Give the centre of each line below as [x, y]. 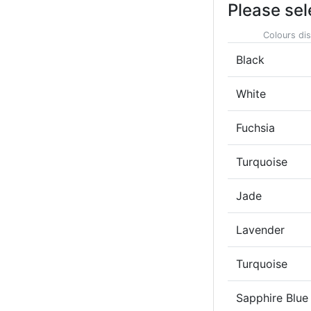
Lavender [260, 229]
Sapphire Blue [272, 297]
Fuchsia [255, 127]
